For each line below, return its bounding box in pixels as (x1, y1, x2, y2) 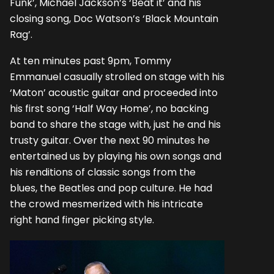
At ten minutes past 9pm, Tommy (10, 53, 171, 68)
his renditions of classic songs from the (10, 165, 196, 179)
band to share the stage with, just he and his (10, 117, 221, 131)
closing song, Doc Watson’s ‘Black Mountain (10, 12, 218, 26)
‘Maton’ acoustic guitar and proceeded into (10, 85, 218, 100)
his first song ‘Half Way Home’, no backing (10, 101, 209, 116)
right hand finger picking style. (10, 212, 154, 227)
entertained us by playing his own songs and (10, 149, 221, 163)
